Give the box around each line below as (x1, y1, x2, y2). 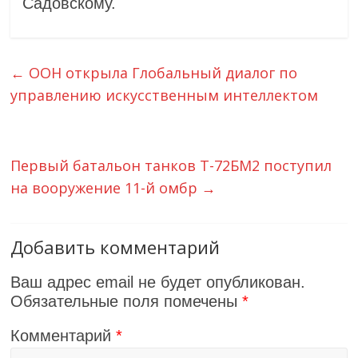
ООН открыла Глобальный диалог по (25, 63, 298, 83)
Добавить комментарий (10, 235, 221, 260)
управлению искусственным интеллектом (10, 86, 319, 105)
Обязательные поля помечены (10, 292, 243, 311)
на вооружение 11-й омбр (10, 178, 202, 198)
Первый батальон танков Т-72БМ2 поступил (10, 156, 332, 176)
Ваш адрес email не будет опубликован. (10, 273, 306, 292)
